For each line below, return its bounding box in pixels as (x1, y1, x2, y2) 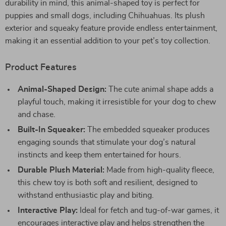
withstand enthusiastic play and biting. (18, 191, 154, 199)
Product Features (5, 63, 77, 72)
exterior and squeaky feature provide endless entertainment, (5, 24, 217, 32)
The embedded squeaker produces (85, 126, 210, 134)
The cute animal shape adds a (106, 85, 213, 93)
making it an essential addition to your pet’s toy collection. (5, 37, 210, 45)
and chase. (18, 110, 55, 119)
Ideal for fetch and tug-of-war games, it (78, 206, 219, 214)
